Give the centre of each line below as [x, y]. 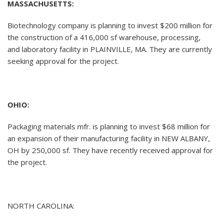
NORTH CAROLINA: [41, 206]
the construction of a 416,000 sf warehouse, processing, [104, 37]
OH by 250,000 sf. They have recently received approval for [110, 150]
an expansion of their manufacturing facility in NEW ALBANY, [109, 139]
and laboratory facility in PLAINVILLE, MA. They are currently [110, 49]
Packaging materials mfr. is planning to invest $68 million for [109, 127]
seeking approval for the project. [63, 61]
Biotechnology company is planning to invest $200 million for [110, 26]
